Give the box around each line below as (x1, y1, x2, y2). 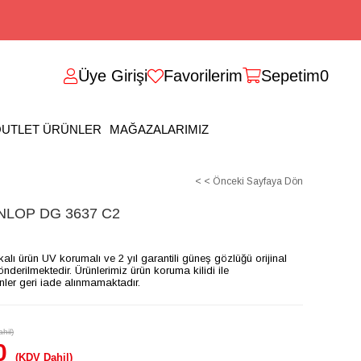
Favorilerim (164, 67, 243, 85)
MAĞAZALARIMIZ (110, 122, 209, 136)
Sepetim (261, 67, 320, 85)
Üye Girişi (78, 67, 147, 85)
